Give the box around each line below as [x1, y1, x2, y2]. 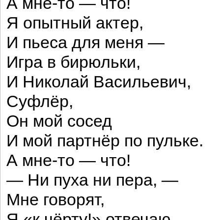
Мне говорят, [6, 191, 105, 209]
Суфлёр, [6, 92, 73, 110]
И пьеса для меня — [6, 33, 165, 52]
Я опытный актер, [6, 14, 143, 32]
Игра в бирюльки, [6, 53, 140, 71]
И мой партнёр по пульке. [6, 132, 203, 150]
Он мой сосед [6, 112, 112, 130]
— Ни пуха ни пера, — [6, 171, 178, 189]
